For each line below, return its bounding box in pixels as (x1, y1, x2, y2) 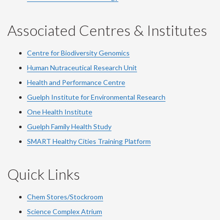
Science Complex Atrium (27, 207, 102, 216)
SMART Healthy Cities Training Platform (27, 137, 151, 145)
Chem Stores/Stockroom (27, 192, 103, 201)
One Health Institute (27, 107, 92, 116)
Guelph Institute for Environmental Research (27, 92, 165, 101)
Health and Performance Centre (27, 78, 125, 86)
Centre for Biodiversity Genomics (27, 48, 130, 57)
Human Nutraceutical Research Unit (27, 63, 137, 72)
